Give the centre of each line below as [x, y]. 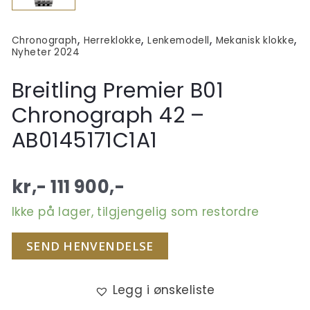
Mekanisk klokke [255, 41]
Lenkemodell [179, 41]
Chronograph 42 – [108, 116]
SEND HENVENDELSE [90, 246]
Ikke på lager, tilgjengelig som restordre [136, 212]
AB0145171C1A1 [85, 141]
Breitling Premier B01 [118, 91]
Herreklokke [112, 41]
